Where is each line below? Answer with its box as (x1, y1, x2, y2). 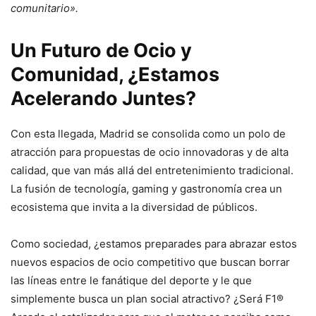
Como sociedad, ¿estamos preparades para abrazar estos (11, 237, 297, 251)
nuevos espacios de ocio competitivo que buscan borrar (11, 255, 290, 269)
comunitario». (11, 1, 78, 16)
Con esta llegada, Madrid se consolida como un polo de (11, 127, 286, 141)
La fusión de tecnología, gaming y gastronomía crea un (11, 182, 282, 196)
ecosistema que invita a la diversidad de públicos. (11, 200, 257, 214)
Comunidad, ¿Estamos (11, 63, 219, 87)
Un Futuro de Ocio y (11, 39, 192, 63)
